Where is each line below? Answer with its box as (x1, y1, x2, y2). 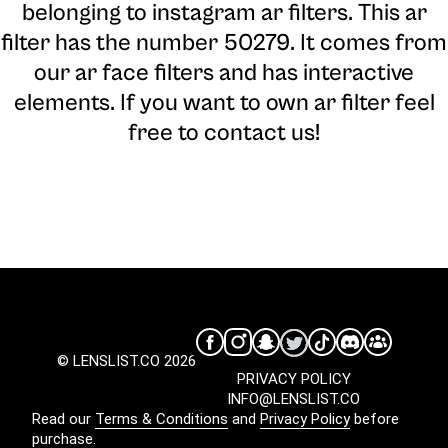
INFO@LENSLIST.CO (227, 390, 360, 409)
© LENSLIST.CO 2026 (56, 352, 196, 371)
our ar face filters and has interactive (34, 59, 414, 88)
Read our (32, 410, 95, 429)
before (350, 410, 399, 429)
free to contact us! (128, 119, 320, 148)
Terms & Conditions (95, 410, 228, 429)
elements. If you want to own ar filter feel (13, 89, 435, 118)
